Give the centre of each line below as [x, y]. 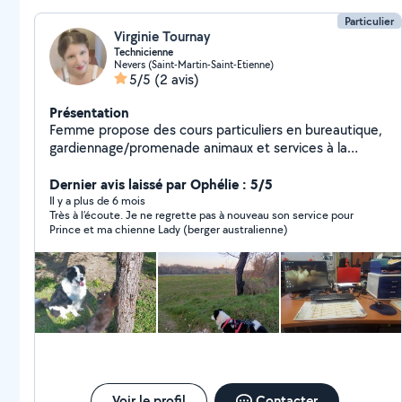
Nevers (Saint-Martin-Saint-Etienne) [194, 64]
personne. [80, 166]
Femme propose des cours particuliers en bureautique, [216, 130]
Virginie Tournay [162, 36]
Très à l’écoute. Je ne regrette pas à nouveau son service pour [201, 215]
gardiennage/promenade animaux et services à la [198, 148]
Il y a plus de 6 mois [97, 201]
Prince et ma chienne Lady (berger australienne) [169, 229]
